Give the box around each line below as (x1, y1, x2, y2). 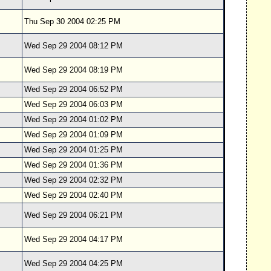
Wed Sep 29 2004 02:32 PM (24, 175, 123, 184)
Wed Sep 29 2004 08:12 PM (24, 41, 123, 50)
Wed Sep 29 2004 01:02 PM (24, 115, 123, 124)
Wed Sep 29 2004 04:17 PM (24, 235, 123, 244)
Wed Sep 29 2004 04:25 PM (24, 259, 123, 268)
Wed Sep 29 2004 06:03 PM (24, 100, 123, 109)
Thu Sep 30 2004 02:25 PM (24, 17, 120, 26)
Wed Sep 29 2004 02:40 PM (24, 191, 123, 200)
